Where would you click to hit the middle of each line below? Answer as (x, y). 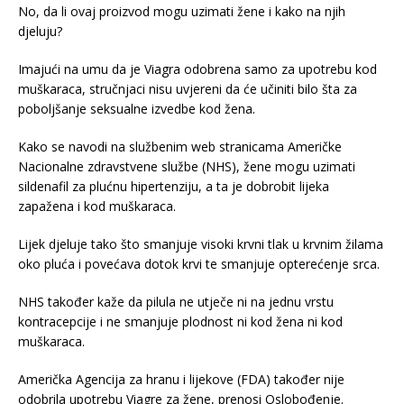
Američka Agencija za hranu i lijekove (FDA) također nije (181, 379)
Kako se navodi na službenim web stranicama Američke (180, 146)
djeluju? (40, 31)
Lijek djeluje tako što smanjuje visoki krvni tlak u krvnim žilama (201, 243)
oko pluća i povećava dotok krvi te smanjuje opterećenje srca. (199, 263)
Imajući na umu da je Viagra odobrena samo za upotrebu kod (197, 69)
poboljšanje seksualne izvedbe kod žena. (137, 108)
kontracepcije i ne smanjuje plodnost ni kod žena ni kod (180, 321)
